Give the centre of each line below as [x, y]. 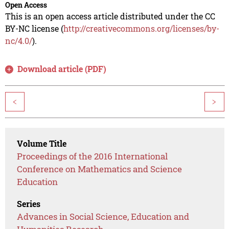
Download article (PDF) [62, 69]
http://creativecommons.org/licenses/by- [141, 29]
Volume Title [42, 144]
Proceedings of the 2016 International [93, 156]
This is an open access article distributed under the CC [110, 16]
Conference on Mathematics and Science [100, 169]
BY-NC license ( [34, 29]
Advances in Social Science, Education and [103, 217]
